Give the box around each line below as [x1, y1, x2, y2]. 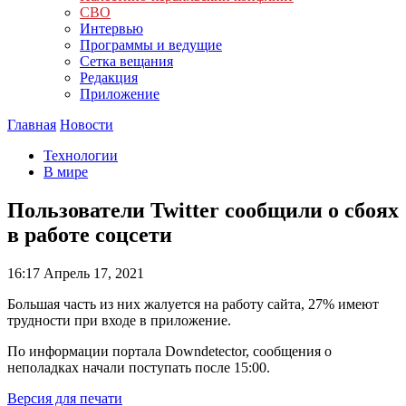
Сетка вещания [80, 53, 173, 69]
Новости [60, 117, 113, 132]
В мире [43, 164, 88, 179]
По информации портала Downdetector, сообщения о [7, 343, 332, 359]
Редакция [80, 70, 138, 85]
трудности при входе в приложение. [7, 312, 231, 328]
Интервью [80, 21, 143, 36]
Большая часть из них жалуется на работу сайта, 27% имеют [7, 295, 379, 312]
